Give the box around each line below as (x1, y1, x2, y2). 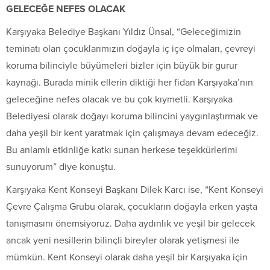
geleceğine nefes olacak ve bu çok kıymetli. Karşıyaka (6, 93, 233, 105)
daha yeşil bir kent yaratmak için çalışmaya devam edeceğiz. (6, 127, 259, 139)
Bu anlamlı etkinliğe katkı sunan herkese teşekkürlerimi (6, 143, 237, 156)
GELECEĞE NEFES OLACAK (6, 2, 125, 15)
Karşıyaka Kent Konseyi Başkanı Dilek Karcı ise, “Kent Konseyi (6, 183, 263, 196)
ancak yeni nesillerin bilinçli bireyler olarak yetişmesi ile (6, 234, 239, 246)
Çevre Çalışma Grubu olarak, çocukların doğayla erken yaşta (6, 200, 257, 213)
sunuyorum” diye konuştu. (6, 160, 116, 173)
